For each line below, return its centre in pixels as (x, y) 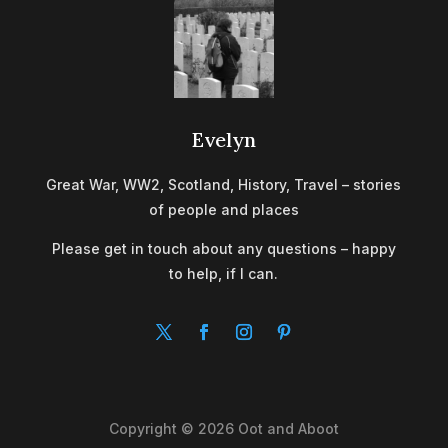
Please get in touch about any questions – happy (223, 248)
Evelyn (223, 139)
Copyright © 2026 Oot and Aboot (223, 428)
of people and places (223, 209)
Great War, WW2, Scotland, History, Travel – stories (224, 184)
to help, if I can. (224, 273)
